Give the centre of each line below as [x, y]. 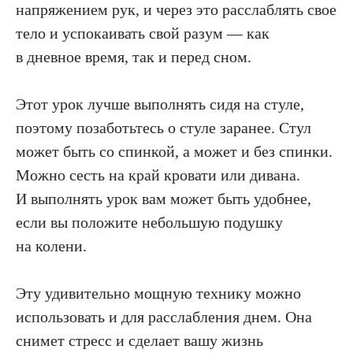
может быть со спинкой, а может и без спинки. [174, 151]
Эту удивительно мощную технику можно [158, 293]
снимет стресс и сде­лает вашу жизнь [139, 340]
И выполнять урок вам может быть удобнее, [163, 198]
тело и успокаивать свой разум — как [143, 33]
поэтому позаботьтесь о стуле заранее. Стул [163, 127]
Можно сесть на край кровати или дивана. [158, 175]
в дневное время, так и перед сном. [134, 56]
